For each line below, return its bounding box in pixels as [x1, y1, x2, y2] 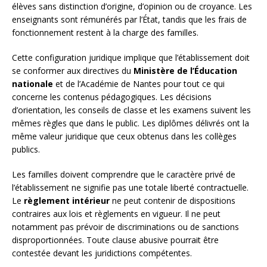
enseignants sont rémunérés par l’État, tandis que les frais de [12, 14, 247, 26]
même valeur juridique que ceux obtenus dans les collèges [12, 131, 237, 142]
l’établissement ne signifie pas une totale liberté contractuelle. [12, 182, 249, 194]
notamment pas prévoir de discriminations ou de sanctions [12, 221, 239, 233]
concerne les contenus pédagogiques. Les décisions [12, 91, 212, 103]
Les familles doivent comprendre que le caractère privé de [12, 169, 235, 181]
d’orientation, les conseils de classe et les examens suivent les [12, 104, 251, 116]
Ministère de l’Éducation [133, 65, 237, 77]
